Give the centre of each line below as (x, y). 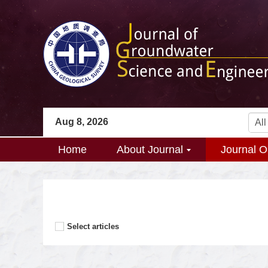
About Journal (150, 150)
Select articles (93, 226)
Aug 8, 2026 (82, 122)
